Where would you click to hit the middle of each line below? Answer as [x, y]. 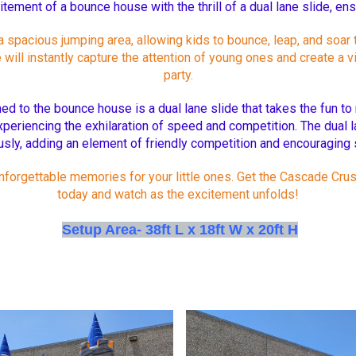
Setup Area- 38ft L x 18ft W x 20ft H [180, 229]
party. [178, 75]
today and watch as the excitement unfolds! [178, 194]
